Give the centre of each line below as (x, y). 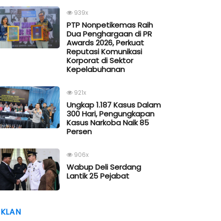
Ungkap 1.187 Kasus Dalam (114, 105)
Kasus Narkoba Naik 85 (108, 123)
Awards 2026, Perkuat (105, 43)
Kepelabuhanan (96, 70)
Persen (79, 132)
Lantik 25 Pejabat (98, 176)
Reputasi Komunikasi (104, 52)
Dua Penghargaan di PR (109, 34)
